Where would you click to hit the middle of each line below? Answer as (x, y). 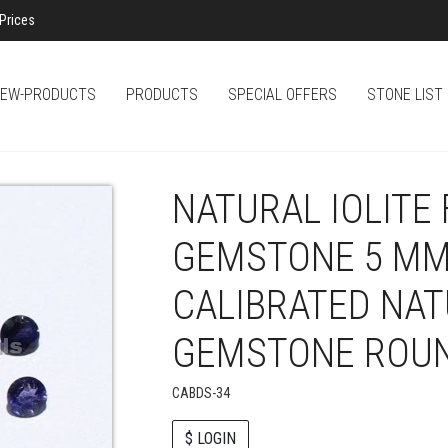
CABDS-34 (200, 393)
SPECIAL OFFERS (282, 94)
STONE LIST (405, 94)
